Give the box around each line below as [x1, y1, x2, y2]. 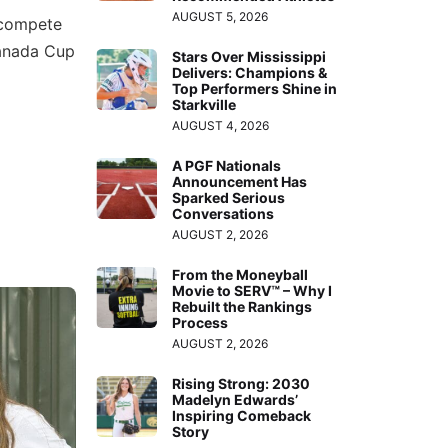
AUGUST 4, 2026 [172, 117, 270, 133]
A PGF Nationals [172, 156, 282, 174]
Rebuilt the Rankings [172, 297, 313, 315]
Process [172, 313, 229, 331]
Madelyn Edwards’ [172, 390, 299, 408]
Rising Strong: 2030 [172, 374, 311, 392]
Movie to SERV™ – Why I [172, 281, 333, 299]
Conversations [172, 204, 275, 222]
